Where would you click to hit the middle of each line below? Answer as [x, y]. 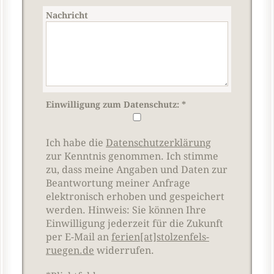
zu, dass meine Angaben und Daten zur [137, 170]
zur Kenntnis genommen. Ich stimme [132, 156]
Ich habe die [76, 143]
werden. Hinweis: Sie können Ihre [126, 210]
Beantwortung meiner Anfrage [118, 183]
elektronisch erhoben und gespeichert [135, 197]
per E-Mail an [79, 237]
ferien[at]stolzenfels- [160, 237]
